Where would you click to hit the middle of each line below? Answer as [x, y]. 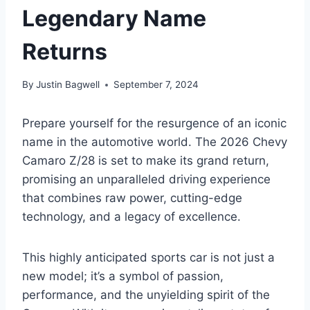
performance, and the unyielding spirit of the [146, 295]
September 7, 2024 [156, 85]
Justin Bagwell [68, 85]
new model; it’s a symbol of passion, [123, 276]
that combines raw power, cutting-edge [132, 198]
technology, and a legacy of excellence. [131, 217]
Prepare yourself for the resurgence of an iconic [154, 124]
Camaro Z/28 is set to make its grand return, [146, 161]
